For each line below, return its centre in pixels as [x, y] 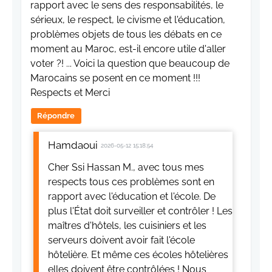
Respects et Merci [70, 93]
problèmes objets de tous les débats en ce [126, 35]
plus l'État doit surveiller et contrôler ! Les [140, 211]
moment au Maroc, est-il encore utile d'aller [128, 49]
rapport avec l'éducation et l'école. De [132, 197]
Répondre [56, 116]
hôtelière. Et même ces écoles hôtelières [138, 255]
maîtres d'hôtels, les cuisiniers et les [127, 226]
